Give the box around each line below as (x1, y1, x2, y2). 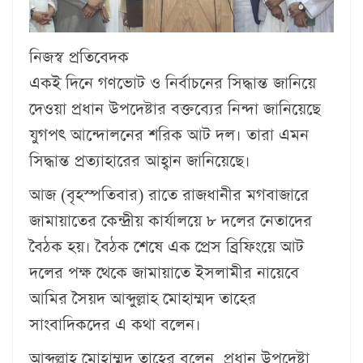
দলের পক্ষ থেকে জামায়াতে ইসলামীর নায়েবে (29, 261, 299, 284)
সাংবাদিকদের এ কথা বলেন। (29, 313, 201, 336)
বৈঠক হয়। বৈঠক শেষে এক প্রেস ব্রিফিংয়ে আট (29, 235, 304, 258)
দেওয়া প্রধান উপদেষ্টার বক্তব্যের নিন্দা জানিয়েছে (29, 97, 321, 121)
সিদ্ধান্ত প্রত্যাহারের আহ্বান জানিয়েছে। (29, 149, 250, 173)
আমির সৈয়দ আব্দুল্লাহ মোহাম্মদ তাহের (29, 287, 256, 310)
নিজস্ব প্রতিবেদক (29, 45, 148, 69)
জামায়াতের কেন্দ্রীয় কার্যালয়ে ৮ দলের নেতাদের (29, 209, 312, 233)
